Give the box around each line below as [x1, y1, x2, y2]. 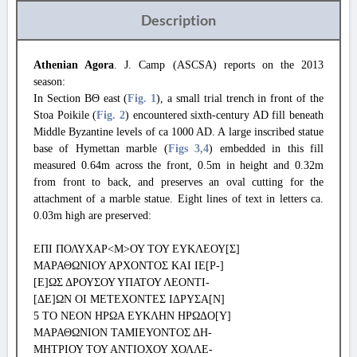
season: [33, 76, 65, 88]
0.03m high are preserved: [33, 210, 151, 222]
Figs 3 [167, 143, 201, 155]
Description [141, 11, 216, 29]
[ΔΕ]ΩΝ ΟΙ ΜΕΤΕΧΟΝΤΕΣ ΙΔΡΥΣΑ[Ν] [33, 293, 225, 305]
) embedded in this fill [209, 143, 324, 155]
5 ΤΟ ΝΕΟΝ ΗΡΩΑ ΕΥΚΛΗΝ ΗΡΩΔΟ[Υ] [33, 310, 231, 322]
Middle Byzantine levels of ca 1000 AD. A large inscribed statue [33, 126, 324, 138]
